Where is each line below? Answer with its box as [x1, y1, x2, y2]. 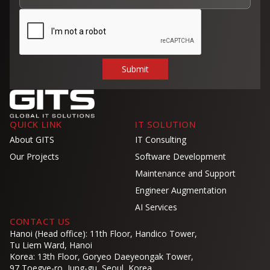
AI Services [135, 201, 177, 213]
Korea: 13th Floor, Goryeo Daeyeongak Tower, [10, 251, 193, 263]
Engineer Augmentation [135, 184, 227, 196]
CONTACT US [10, 215, 71, 228]
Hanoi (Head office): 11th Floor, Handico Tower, [10, 228, 197, 240]
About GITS [10, 134, 54, 146]
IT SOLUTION [135, 118, 196, 131]
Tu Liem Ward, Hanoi [10, 239, 92, 251]
